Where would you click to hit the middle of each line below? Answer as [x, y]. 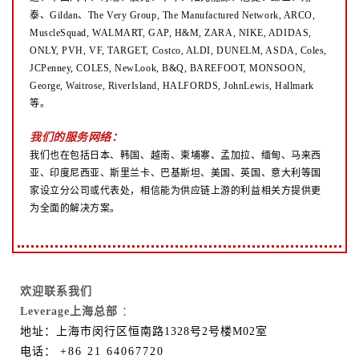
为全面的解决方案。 [75, 208]
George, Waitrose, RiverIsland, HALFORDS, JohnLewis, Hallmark [172, 85]
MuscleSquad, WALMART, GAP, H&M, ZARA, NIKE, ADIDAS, [171, 32]
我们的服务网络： [77, 137]
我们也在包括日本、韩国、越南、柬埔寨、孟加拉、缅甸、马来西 [175, 155]
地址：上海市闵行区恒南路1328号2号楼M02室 [144, 331]
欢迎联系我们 [56, 291]
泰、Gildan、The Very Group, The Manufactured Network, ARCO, [173, 15]
